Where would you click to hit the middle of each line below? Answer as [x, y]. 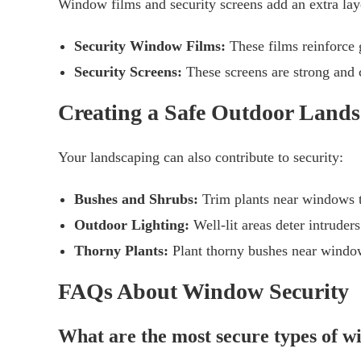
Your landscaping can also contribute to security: [201, 158]
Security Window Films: [150, 46]
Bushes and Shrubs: [136, 199]
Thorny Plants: [121, 251]
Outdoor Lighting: [132, 225]
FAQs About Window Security [203, 292]
